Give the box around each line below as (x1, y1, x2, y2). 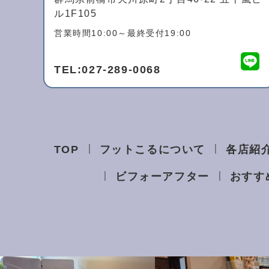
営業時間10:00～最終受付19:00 (54, 28, 192, 38)
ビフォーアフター (115, 171, 210, 183)
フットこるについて (99, 144, 206, 156)
